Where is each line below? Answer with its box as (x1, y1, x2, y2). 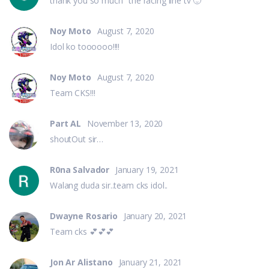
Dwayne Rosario (50, 210, 120, 222)
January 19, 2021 (115, 163, 179, 175)
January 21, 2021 (118, 256, 183, 268)
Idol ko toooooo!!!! (50, 40, 120, 52)
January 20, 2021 (123, 210, 187, 222)
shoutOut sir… (50, 133, 104, 145)
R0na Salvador (50, 163, 112, 175)
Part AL (50, 117, 83, 129)
